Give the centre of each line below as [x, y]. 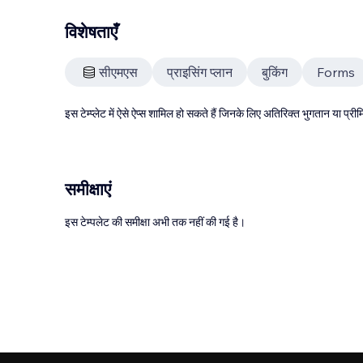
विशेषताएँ [91, 32]
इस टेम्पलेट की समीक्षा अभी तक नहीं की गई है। [155, 222]
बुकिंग [275, 72]
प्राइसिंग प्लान [200, 72]
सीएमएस [118, 72]
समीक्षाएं [88, 189]
